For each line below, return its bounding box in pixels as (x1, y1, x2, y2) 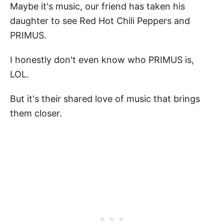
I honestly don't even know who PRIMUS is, (10, 54, 194, 65)
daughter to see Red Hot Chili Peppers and (10, 15, 190, 26)
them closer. (10, 107, 62, 118)
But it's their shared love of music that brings (10, 93, 200, 104)
